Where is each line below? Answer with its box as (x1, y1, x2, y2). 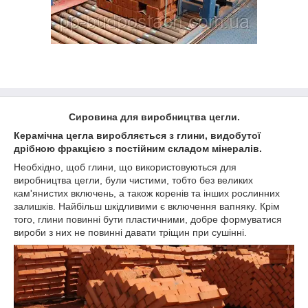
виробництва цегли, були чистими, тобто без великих (14, 175, 253, 186)
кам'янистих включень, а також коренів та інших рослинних (14, 188, 280, 199)
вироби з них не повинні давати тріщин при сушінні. (14, 227, 247, 238)
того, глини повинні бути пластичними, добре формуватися (14, 214, 282, 225)
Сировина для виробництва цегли (68, 111, 237, 122)
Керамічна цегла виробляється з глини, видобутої (14, 130, 261, 141)
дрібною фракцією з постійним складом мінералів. (14, 143, 262, 154)
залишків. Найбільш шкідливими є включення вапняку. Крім (14, 201, 280, 212)
